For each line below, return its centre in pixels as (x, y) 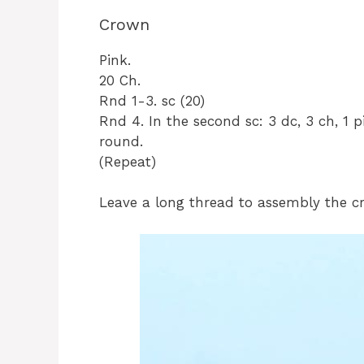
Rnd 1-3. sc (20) (152, 100)
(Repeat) (128, 161)
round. (121, 141)
